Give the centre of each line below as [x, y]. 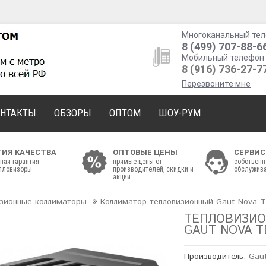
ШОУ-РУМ [180, 113]
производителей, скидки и [153, 169]
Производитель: [217, 256]
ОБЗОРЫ [73, 113]
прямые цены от [137, 161]
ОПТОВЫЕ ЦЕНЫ [145, 152]
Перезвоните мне [216, 84]
